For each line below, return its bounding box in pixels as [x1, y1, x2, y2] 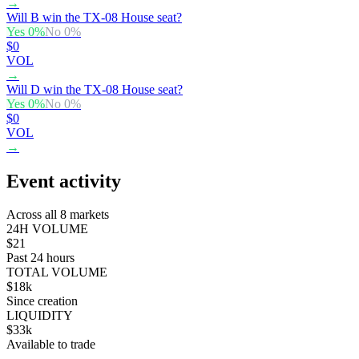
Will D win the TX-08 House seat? [6, 82, 183, 96]
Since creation [6, 294, 78, 309]
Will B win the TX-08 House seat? [6, 10, 182, 24]
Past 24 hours [6, 251, 75, 265]
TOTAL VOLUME [6, 265, 107, 280]
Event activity [6, 170, 121, 192]
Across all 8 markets [6, 208, 109, 222]
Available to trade [6, 337, 95, 352]
